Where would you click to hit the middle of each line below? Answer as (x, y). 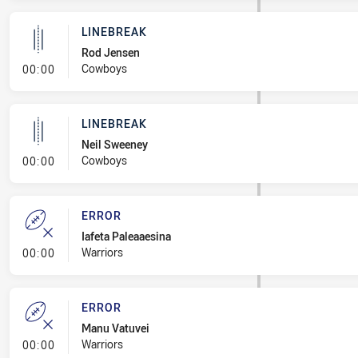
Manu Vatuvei (115, 328)
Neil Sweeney (114, 144)
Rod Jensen (110, 52)
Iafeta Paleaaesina (126, 236)
